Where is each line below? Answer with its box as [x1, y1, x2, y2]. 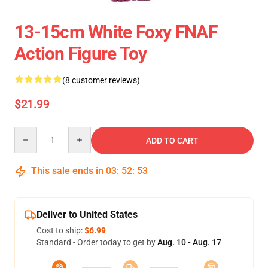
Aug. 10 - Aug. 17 [157, 237, 221, 247]
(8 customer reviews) [62, 75, 140, 85]
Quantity [14, 127, 47, 137]
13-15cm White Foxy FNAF [14, 22, 217, 42]
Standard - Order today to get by [36, 237, 157, 247]
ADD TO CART [146, 136, 199, 145]
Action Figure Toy [14, 43, 147, 64]
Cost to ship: [36, 226, 84, 235]
